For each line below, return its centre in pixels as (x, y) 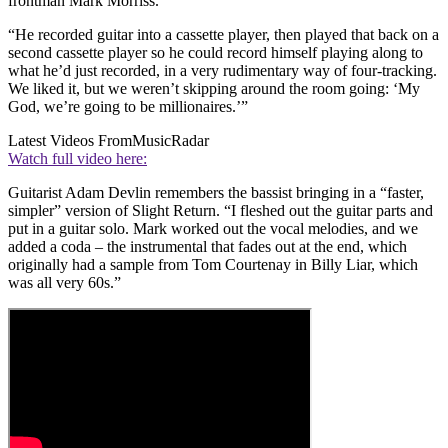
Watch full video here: (77, 159)
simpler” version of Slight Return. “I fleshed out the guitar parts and (220, 211)
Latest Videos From (70, 141)
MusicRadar (170, 141)
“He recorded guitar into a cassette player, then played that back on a (223, 35)
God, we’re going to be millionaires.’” (128, 107)
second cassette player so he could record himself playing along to (215, 53)
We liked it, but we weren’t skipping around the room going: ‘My (214, 89)
